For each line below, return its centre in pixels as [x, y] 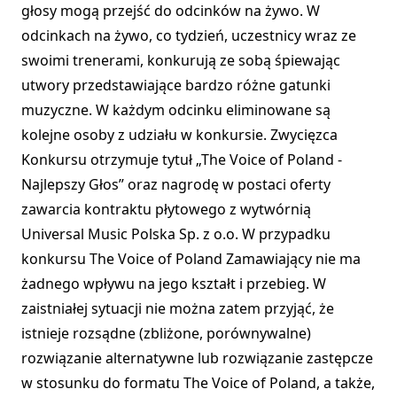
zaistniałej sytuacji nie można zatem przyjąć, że [178, 309]
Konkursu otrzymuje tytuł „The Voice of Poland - [182, 160]
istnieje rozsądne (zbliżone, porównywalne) [166, 334]
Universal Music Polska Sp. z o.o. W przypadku [176, 234]
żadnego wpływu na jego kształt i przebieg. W [174, 284]
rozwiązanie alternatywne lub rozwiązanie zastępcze [197, 358]
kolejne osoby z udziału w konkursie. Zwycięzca [179, 135]
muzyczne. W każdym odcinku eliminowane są [176, 110]
